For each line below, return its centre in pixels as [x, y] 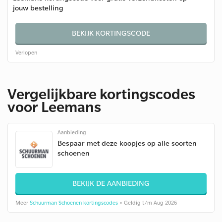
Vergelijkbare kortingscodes [101, 93]
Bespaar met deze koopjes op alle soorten [127, 143]
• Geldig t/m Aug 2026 [147, 203]
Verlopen [26, 53]
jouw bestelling [38, 8]
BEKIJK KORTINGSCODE [111, 33]
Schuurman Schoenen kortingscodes [74, 203]
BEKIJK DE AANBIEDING [111, 183]
